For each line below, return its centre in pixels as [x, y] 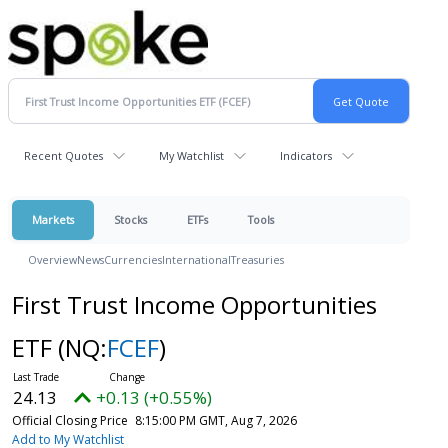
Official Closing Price [69, 420]
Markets [53, 219]
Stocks [130, 219]
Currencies [133, 259]
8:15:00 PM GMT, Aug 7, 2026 [215, 420]
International [196, 259]
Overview [52, 259]
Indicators [306, 155]
